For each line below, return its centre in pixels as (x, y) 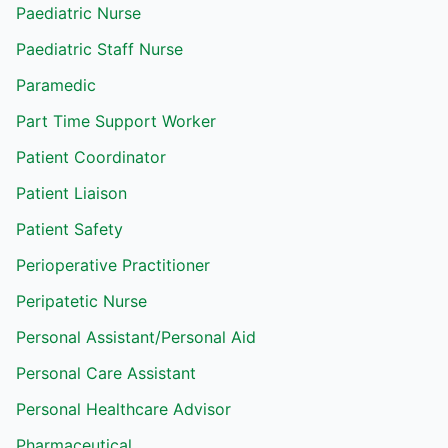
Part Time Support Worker (116, 121)
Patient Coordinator (91, 157)
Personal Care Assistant (106, 373)
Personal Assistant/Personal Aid (136, 337)
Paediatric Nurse (78, 13)
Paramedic (56, 85)
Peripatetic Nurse (81, 301)
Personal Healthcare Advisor (123, 409)
